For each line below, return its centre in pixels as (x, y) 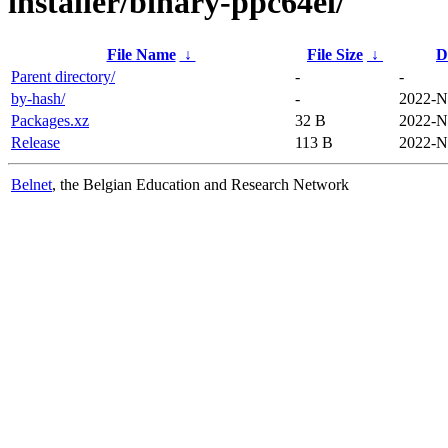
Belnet (31, 184)
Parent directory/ (63, 76)
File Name (141, 54)
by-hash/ (38, 98)
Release (35, 142)
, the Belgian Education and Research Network (200, 184)
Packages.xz (50, 120)
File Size (335, 54)
